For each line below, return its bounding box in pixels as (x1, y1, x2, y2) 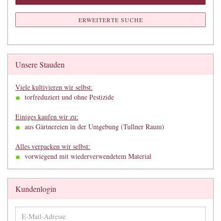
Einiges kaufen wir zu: (15, 112, 78, 121)
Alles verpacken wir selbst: (15, 142, 90, 151)
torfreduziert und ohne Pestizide (20, 92, 114, 102)
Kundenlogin (15, 184, 56, 194)
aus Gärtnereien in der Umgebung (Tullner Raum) (20, 122, 164, 131)
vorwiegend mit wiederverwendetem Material (20, 151, 151, 161)
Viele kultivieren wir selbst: (15, 82, 93, 92)
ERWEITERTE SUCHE (78, 16, 143, 24)
